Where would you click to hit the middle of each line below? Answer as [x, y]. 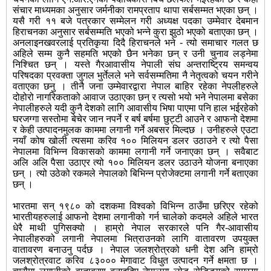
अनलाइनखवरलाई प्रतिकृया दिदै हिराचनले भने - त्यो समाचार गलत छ [135, 43]
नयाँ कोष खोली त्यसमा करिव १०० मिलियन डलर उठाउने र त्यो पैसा [135, 141]
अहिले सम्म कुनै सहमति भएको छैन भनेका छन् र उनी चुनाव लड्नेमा [135, 54]
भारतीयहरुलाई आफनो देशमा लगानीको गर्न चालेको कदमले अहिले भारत [135, 217]
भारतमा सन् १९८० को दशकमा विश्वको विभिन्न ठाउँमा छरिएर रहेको [135, 206]
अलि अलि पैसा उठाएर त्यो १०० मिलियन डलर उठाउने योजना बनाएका [135, 163]
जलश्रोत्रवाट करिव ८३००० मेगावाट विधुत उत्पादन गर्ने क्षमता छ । [135, 261]
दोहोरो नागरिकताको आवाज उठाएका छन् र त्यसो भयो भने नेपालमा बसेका [135, 97]
